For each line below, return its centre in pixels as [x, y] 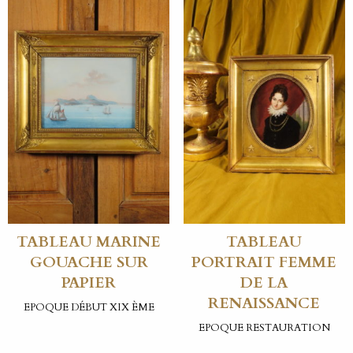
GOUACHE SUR [89, 263]
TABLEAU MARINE [89, 242]
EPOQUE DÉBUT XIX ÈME [89, 307]
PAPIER [89, 283]
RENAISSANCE [264, 304]
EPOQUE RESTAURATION [264, 327]
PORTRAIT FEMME [264, 263]
